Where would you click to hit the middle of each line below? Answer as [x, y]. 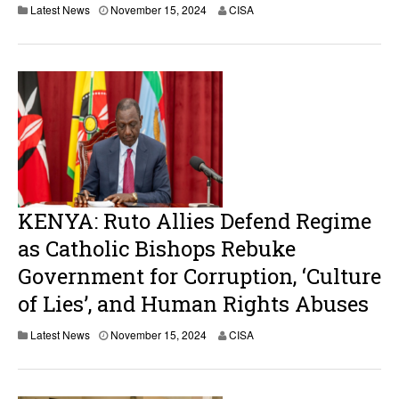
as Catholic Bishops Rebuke [157, 248]
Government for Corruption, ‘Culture [199, 276]
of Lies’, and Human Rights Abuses [193, 304]
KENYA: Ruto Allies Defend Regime [195, 221]
